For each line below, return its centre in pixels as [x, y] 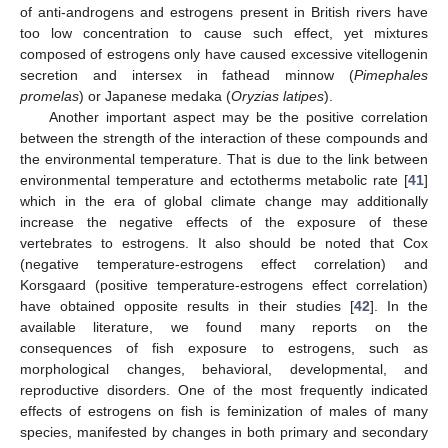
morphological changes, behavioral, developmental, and [224, 368]
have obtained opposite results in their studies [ [187, 305]
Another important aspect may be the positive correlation [238, 116]
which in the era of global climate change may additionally [224, 200]
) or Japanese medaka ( [155, 95]
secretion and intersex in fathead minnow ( [187, 74]
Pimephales [391, 74]
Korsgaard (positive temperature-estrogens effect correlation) [224, 284]
